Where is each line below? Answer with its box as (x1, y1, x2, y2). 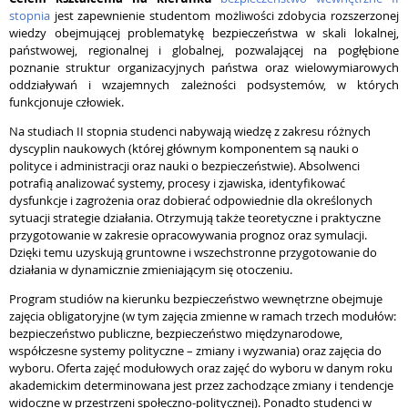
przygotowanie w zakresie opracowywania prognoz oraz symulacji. (9, 227, 367, 243)
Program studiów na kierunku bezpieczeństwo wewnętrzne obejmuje (9, 291, 382, 307)
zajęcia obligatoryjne (9, 308, 122, 324)
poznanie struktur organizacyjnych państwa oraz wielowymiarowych (9, 59, 399, 76)
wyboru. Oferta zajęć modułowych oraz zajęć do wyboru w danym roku (9, 360, 393, 376)
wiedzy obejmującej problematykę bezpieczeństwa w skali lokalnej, (9, 25, 399, 41)
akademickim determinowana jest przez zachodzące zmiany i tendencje (9, 377, 393, 393)
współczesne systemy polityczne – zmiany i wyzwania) (9, 342, 300, 359)
